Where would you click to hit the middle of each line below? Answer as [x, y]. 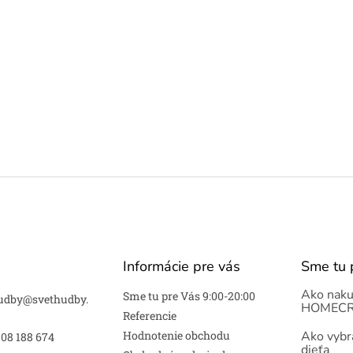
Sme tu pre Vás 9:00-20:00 [189, 296]
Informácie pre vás [181, 266]
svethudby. [60, 299]
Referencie [149, 316]
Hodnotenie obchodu [176, 335]
